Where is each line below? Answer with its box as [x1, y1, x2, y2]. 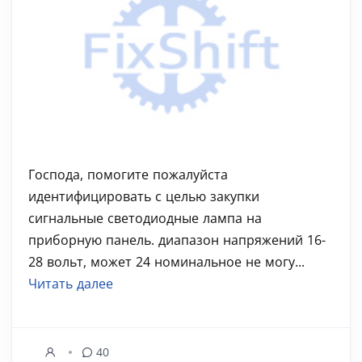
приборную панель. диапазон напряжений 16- [28, 231, 326, 249]
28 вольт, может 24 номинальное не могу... [28, 253, 305, 271]
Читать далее [28, 275, 113, 293]
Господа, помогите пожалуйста [28, 166, 228, 183]
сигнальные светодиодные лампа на [28, 209, 262, 227]
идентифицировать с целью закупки [28, 187, 259, 205]
